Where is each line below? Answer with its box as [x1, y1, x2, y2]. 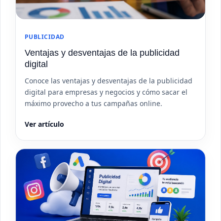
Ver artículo [25, 119, 64, 129]
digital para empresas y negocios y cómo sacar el [25, 87, 187, 97]
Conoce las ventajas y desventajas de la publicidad [25, 76, 192, 86]
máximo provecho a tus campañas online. [25, 99, 162, 109]
